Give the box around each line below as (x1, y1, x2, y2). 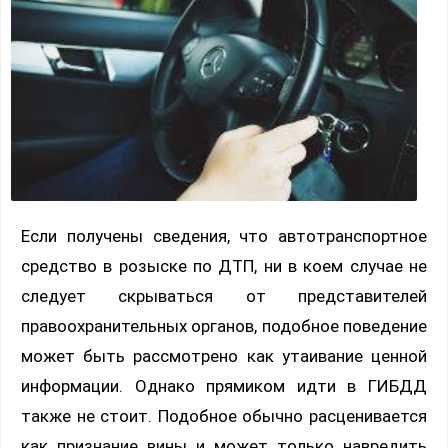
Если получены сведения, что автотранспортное (21, 225, 427, 246)
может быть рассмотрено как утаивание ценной (21, 345, 427, 366)
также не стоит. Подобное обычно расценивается (21, 405, 427, 426)
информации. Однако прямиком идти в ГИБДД (21, 375, 427, 396)
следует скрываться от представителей (21, 285, 427, 306)
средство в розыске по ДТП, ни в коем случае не (21, 255, 427, 276)
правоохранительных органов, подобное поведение (21, 315, 427, 336)
